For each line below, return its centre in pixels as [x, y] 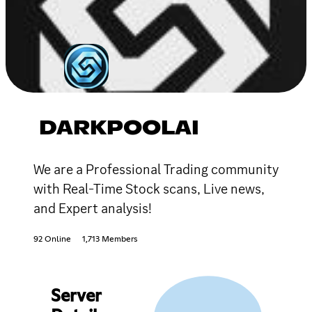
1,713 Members [110, 239]
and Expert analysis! [93, 208]
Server [76, 296]
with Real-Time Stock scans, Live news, [149, 188]
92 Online [52, 239]
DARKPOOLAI [119, 128]
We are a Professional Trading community [156, 169]
